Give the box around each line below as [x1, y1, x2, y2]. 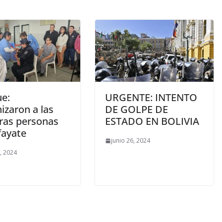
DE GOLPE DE [105, 103, 168, 116]
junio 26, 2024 [111, 136, 150, 145]
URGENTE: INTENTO [105, 91, 197, 105]
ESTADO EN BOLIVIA [105, 114, 199, 128]
